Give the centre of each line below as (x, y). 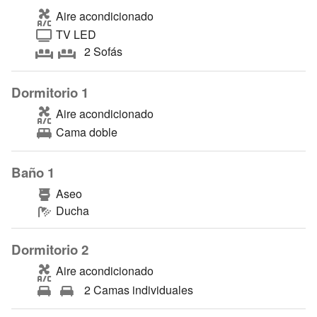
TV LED (74, 35)
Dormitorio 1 (50, 92)
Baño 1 (33, 173)
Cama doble (85, 132)
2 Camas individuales (137, 289)
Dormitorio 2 (50, 250)
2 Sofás (102, 52)
